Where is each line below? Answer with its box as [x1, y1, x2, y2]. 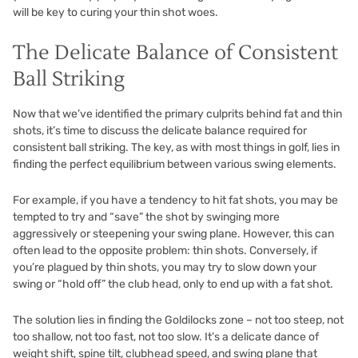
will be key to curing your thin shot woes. [13, 5, 218, 19]
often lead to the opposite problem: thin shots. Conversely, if [13, 243, 317, 257]
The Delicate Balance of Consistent [13, 39, 338, 66]
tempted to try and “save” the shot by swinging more [13, 209, 280, 224]
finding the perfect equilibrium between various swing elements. [13, 157, 336, 171]
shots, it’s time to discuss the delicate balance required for [13, 123, 307, 137]
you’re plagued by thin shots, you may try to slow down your [13, 260, 316, 274]
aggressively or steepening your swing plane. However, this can [13, 226, 334, 241]
